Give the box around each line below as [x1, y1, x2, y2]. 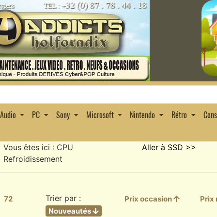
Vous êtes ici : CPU [3, 142, 74, 152]
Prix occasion [124, 194, 173, 203]
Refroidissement [3, 154, 63, 164]
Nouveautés [48, 206, 93, 216]
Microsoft [86, 109, 114, 121]
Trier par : [45, 193, 81, 203]
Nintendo [130, 109, 155, 121]
